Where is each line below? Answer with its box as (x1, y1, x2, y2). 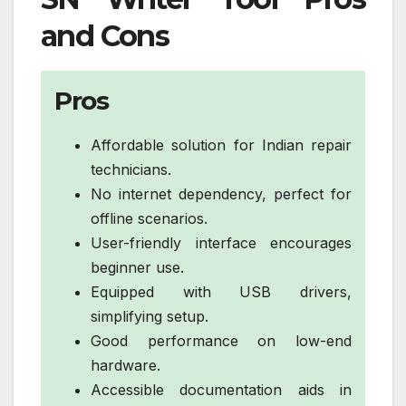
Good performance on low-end (91, 331, 352, 350)
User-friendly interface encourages (91, 233, 352, 252)
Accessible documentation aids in (91, 380, 352, 399)
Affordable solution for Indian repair (91, 135, 352, 154)
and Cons (41, 18, 169, 54)
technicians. (91, 159, 171, 179)
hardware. (91, 355, 160, 374)
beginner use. (91, 257, 184, 276)
